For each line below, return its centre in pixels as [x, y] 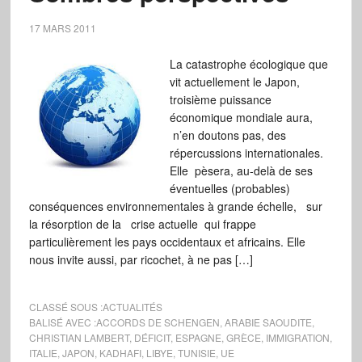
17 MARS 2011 [62, 28]
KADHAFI [120, 353]
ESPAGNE [198, 337]
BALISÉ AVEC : [62, 322]
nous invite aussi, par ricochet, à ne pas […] [141, 259]
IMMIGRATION [297, 337]
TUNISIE [196, 353]
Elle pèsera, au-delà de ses [241, 170]
